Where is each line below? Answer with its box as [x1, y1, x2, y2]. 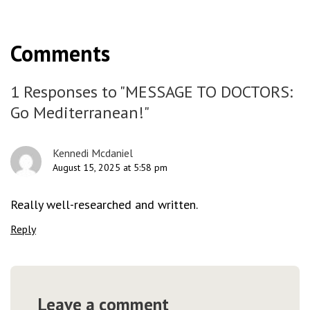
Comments [10, 39, 110, 68]
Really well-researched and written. [10, 197, 198, 212]
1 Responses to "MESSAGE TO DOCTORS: [10, 81, 293, 102]
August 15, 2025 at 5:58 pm [53, 161, 167, 174]
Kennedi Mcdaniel [53, 146, 133, 160]
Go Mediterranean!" [10, 102, 149, 123]
